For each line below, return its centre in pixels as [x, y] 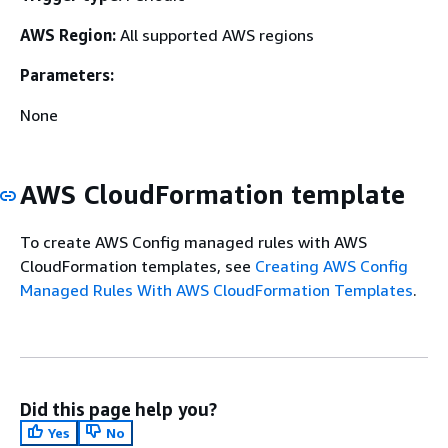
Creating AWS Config [331, 265]
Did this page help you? [118, 408]
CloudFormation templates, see [137, 265]
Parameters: [67, 75]
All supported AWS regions [215, 35]
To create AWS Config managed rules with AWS [193, 241]
